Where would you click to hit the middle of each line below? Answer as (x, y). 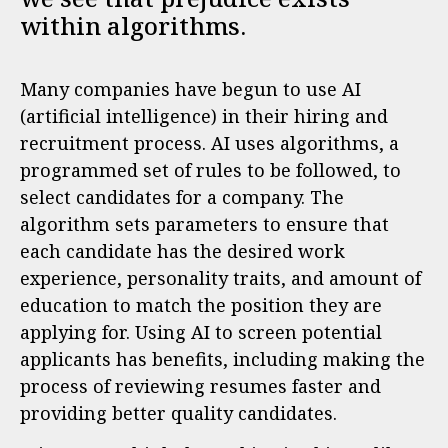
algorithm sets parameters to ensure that (204, 224)
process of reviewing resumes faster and (200, 386)
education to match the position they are (201, 305)
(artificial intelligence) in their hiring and (204, 116)
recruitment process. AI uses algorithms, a (209, 143)
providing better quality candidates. (178, 413)
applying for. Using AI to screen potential (201, 332)
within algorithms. (133, 25)
